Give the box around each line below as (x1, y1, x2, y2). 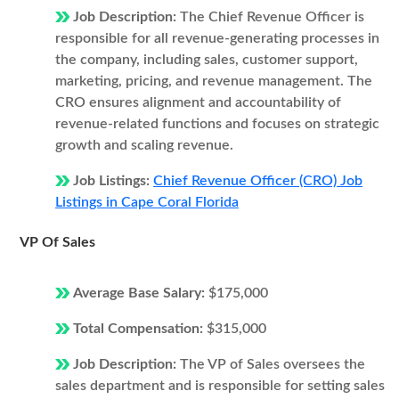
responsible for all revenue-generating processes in (55, 31, 379, 45)
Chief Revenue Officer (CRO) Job (153, 174, 362, 188)
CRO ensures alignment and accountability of (55, 95, 341, 110)
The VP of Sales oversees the (180, 357, 365, 371)
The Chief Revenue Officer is (180, 10, 364, 24)
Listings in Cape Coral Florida (55, 195, 239, 209)
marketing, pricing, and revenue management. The (55, 74, 372, 88)
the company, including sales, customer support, (55, 53, 358, 67)
